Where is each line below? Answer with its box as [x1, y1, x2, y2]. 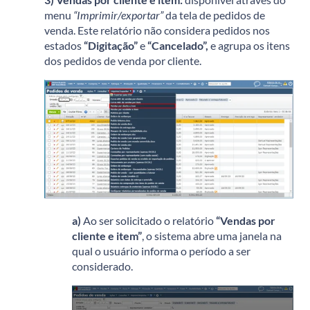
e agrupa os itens [208, 38, 290, 52]
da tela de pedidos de [163, 8, 265, 21]
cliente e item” [72, 229, 142, 243]
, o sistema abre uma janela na [142, 229, 282, 243]
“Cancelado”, [147, 38, 208, 52]
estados [44, 38, 84, 52]
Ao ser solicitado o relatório [81, 214, 216, 228]
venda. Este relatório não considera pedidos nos [44, 23, 270, 37]
